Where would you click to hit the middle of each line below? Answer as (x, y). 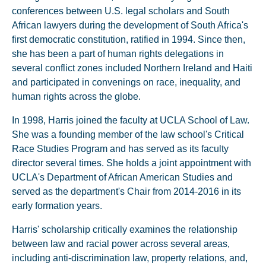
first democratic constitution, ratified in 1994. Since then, (129, 39)
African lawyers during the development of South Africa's (130, 25)
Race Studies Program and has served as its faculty (120, 149)
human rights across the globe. (76, 96)
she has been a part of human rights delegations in (118, 54)
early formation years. (57, 206)
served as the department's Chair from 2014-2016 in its (126, 191)
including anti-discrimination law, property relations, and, (130, 258)
